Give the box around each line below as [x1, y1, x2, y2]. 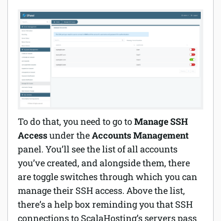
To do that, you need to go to [18, 115, 134, 127]
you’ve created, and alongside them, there [18, 156, 190, 169]
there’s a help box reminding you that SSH [18, 198, 193, 210]
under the [49, 129, 92, 141]
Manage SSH [134, 115, 188, 127]
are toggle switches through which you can [18, 170, 197, 183]
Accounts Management [92, 129, 188, 141]
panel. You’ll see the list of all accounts [18, 143, 178, 155]
